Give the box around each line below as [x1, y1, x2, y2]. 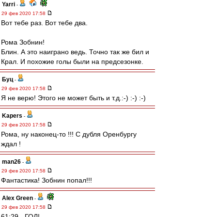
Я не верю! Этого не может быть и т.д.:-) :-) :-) [1, 94, 146, 102]
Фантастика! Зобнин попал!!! [1, 176, 92, 184]
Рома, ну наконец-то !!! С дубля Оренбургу [1, 130, 137, 138]
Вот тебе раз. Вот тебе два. [1, 19, 88, 27]
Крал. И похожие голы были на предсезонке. [1, 58, 143, 65]
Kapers [2, 112, 22, 119]
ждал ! [1, 140, 21, 148]
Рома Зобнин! [1, 38, 45, 46]
